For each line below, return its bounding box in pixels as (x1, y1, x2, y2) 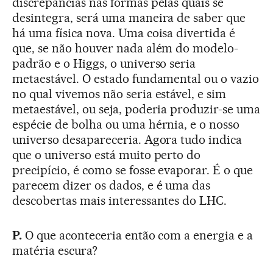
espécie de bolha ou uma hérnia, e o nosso (12, 117, 240, 132)
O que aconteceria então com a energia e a (24, 228, 253, 243)
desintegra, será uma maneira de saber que (12, 10, 246, 26)
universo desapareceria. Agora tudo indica (12, 132, 243, 147)
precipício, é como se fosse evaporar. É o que (12, 163, 253, 178)
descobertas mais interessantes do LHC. (12, 193, 227, 208)
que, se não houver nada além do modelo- (12, 41, 239, 56)
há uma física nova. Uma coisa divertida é (12, 26, 236, 41)
